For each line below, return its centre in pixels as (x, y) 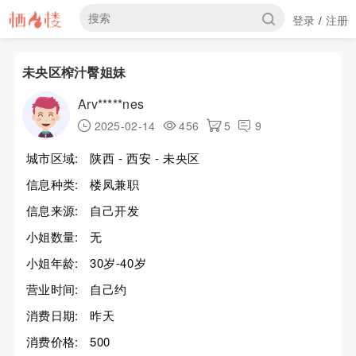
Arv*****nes (111, 104)
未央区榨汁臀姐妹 (74, 72)
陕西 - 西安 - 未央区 (145, 158)
